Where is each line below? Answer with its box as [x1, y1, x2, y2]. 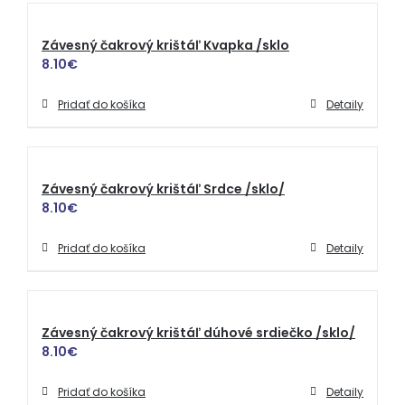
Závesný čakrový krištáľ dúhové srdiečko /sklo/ [42, 324, 355, 342]
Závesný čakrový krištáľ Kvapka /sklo [42, 36, 289, 54]
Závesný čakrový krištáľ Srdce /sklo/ [42, 180, 285, 198]
